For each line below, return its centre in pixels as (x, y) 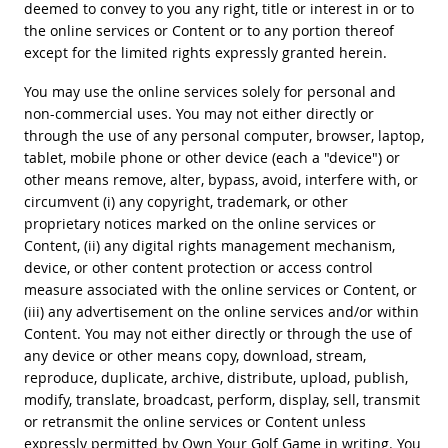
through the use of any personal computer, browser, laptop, (223, 135)
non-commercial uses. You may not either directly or (198, 113)
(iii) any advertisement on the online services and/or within (221, 311)
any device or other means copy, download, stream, (194, 355)
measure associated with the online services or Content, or (220, 289)
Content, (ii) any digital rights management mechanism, (209, 245)
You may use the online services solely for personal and (209, 91)
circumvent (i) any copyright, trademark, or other (185, 201)
